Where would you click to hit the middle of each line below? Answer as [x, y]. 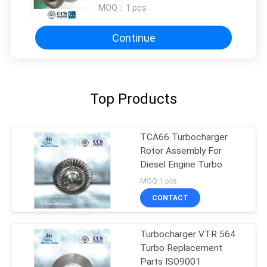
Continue [133, 38]
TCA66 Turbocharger [184, 137]
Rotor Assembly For [181, 151]
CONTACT [170, 198]
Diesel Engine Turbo [181, 165]
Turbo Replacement [181, 248]
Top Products [133, 99]
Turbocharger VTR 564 [188, 235]
